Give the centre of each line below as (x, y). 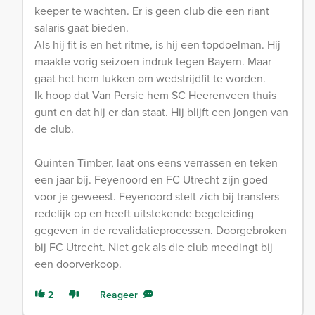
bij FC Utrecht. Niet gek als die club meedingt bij (154, 247)
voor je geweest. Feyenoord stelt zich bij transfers (157, 196)
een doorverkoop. (78, 264)
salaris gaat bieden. (82, 27)
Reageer (119, 295)
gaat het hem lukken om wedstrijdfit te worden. (150, 78)
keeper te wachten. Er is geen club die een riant (152, 11)
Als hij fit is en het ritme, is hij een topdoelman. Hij (157, 44)
